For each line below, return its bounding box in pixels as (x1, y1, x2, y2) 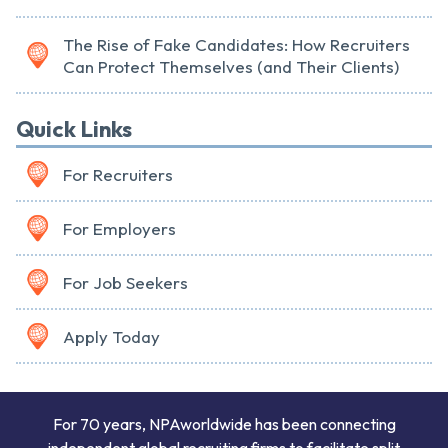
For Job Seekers (63, 271, 188, 293)
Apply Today (63, 325, 160, 347)
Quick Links (16, 114, 132, 143)
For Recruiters (63, 163, 173, 185)
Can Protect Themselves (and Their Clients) (63, 55, 399, 77)
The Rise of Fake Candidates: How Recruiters (63, 33, 410, 55)
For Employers (63, 217, 176, 239)
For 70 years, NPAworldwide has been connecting (52, 413, 396, 434)
